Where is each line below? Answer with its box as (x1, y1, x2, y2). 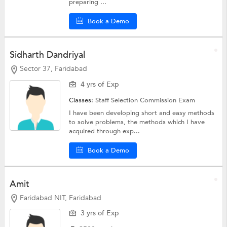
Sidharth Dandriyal (9, 49, 85, 62)
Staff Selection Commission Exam (95, 95, 196, 105)
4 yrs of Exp (81, 79, 120, 89)
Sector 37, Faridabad (19, 64, 87, 74)
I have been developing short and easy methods (69, 108, 215, 118)
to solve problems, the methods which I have (69, 117, 205, 127)
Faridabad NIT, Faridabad (19, 193, 101, 203)
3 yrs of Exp (81, 208, 120, 218)
